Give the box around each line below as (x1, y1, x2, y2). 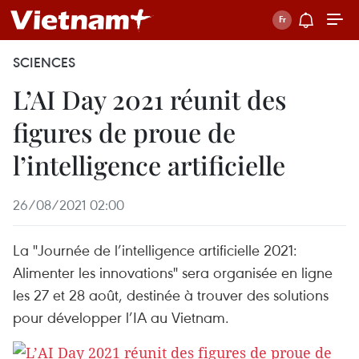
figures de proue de (13, 115, 236, 149)
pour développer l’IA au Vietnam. (13, 307, 229, 327)
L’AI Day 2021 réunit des (13, 82, 286, 116)
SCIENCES (13, 54, 75, 71)
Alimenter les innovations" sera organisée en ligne (13, 262, 333, 282)
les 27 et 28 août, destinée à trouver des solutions (13, 284, 329, 305)
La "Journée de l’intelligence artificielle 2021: (13, 240, 297, 260)
